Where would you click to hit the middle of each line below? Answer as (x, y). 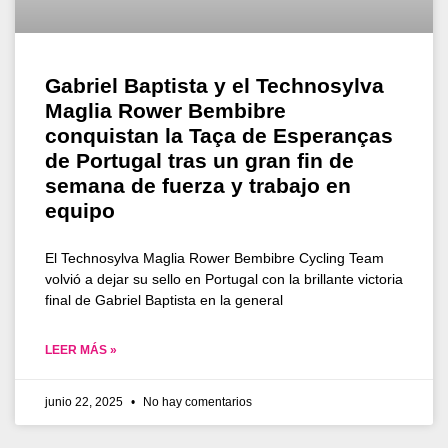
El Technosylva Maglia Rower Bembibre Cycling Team (214, 257)
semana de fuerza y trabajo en (198, 185)
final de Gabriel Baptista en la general (164, 299)
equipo (80, 210)
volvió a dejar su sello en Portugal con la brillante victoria (224, 278)
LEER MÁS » (81, 349)
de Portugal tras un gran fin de (199, 160)
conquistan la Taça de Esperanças (219, 135)
